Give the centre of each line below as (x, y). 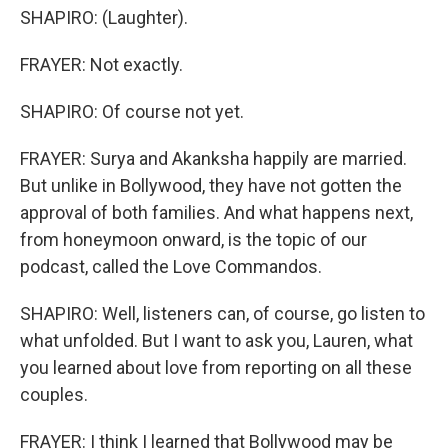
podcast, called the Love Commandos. (171, 266)
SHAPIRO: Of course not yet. (132, 111)
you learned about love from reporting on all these (216, 367)
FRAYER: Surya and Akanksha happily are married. (213, 158)
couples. (54, 394)
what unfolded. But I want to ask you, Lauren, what (216, 340)
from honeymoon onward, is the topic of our (193, 239)
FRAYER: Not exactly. (101, 64)
